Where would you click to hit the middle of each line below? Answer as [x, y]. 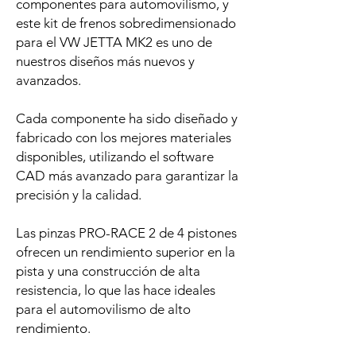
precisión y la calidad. [79, 195]
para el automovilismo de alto [103, 310]
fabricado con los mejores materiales [124, 138]
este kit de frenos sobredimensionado [126, 23]
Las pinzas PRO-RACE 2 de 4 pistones [126, 233]
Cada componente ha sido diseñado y [127, 119]
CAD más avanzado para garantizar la [127, 176]
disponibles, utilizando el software [115, 157]
